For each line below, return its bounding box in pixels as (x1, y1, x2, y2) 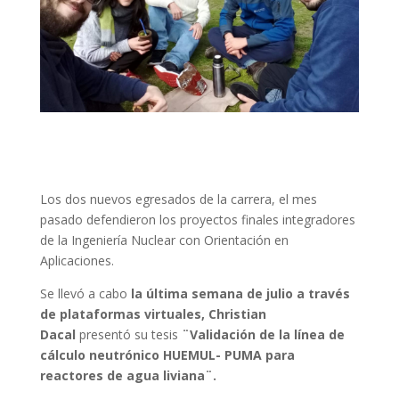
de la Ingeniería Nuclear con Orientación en (39, 231, 289, 248)
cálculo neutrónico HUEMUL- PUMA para (39, 346, 295, 363)
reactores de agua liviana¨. (39, 366, 216, 384)
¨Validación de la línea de (181, 325, 345, 343)
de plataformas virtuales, (39, 305, 208, 322)
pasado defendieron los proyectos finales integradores (39, 210, 355, 228)
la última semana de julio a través (130, 284, 350, 302)
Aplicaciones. (39, 251, 114, 269)
